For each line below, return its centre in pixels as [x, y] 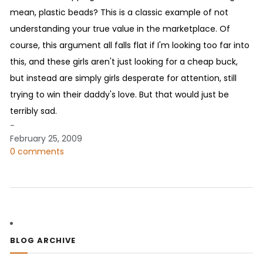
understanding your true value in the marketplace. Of [120, 28]
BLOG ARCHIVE [43, 240]
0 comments [37, 151]
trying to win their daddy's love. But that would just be [119, 94]
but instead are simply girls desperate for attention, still [123, 78]
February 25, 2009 [46, 138]
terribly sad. [33, 111]
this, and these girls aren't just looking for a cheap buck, [124, 61]
